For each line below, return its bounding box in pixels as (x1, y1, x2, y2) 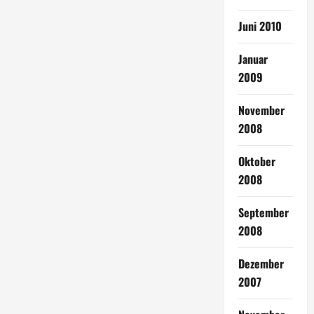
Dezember (238, 255, 284, 272)
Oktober (238, 153, 275, 170)
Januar (238, 50, 268, 67)
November (238, 102, 285, 118)
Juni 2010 (238, 18, 282, 34)
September (238, 204, 289, 221)
